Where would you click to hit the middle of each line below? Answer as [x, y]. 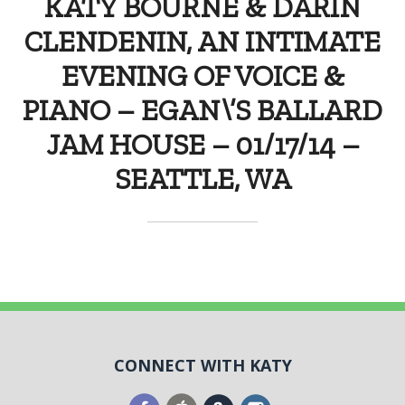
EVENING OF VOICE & [202, 76]
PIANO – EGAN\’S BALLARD [202, 110]
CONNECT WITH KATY [202, 365]
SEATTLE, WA [202, 179]
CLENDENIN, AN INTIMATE [202, 42]
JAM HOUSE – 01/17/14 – [202, 145]
